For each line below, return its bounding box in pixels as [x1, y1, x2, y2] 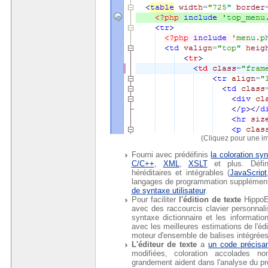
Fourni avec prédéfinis [131, 150, 211, 159]
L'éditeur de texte [131, 239, 201, 249]
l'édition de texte [178, 194, 242, 204]
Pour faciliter [131, 194, 179, 204]
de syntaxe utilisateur [131, 185, 205, 195]
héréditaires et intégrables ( [131, 167, 230, 177]
